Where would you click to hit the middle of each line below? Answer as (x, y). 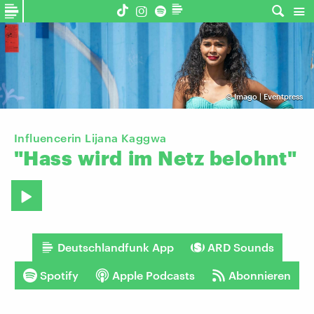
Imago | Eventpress (268, 97)
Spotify (59, 275)
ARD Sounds (240, 247)
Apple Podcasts (153, 275)
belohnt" (253, 158)
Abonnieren (260, 275)
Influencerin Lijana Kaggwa (90, 138)
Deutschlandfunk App (115, 247)
